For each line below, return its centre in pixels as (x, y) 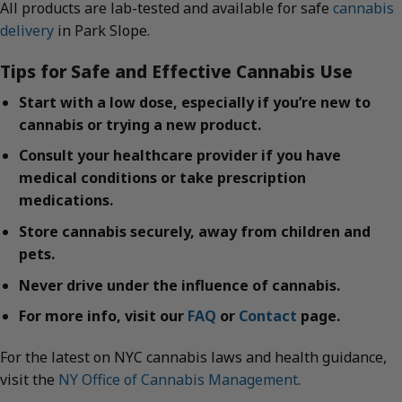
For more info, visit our (103, 316)
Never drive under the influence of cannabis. (179, 285)
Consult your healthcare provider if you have (179, 156)
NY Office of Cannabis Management (178, 379)
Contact (267, 316)
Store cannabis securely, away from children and (194, 232)
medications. (66, 201)
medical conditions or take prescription (162, 178)
